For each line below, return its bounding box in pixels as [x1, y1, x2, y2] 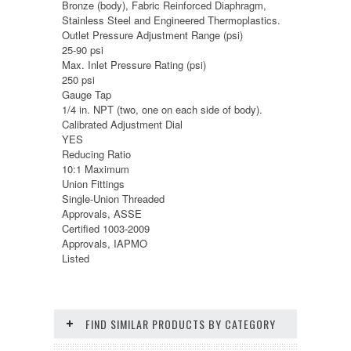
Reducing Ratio [62, 146, 131, 161]
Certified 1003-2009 [62, 220, 150, 236]
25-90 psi [62, 42, 103, 57]
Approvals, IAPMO [62, 235, 147, 251]
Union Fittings [62, 175, 125, 191]
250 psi [62, 71, 95, 87]
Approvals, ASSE [62, 205, 142, 221]
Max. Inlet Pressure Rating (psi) [62, 56, 206, 72]
